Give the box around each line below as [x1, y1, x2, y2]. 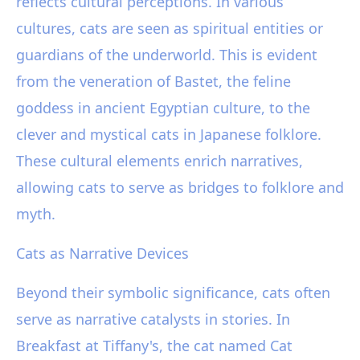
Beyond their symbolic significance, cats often [16, 282, 330, 302]
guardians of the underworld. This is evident [16, 44, 317, 64]
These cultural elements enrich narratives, [16, 150, 303, 170]
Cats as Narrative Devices [16, 243, 189, 263]
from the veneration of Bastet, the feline [16, 71, 291, 91]
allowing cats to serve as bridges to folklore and [16, 177, 344, 197]
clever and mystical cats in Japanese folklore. [16, 124, 321, 144]
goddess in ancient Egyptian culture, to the [16, 97, 310, 117]
